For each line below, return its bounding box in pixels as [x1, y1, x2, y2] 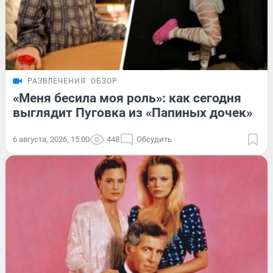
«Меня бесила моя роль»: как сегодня [13, 90, 241, 105]
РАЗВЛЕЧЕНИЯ [27, 76, 86, 85]
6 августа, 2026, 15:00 [13, 134, 90, 144]
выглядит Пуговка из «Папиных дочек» [13, 105, 252, 120]
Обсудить [136, 134, 172, 144]
